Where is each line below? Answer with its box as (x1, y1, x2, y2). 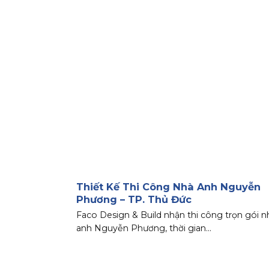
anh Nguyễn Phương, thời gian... (76, 222, 211, 234)
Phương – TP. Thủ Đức (76, 193, 192, 206)
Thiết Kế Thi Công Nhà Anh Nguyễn (76, 181, 261, 193)
